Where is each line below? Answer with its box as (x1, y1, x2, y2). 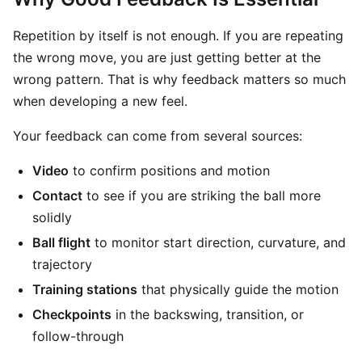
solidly (32, 209, 72, 225)
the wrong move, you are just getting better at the (13, 49, 321, 65)
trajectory (32, 256, 92, 272)
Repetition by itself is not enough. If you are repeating (13, 27, 343, 44)
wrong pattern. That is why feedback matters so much (13, 71, 346, 87)
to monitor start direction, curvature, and (90, 234, 346, 250)
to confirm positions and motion (69, 162, 270, 179)
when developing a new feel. (13, 93, 187, 109)
